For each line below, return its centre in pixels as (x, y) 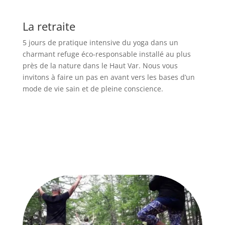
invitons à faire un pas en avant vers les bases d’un (108, 77)
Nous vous (160, 66)
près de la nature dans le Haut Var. (82, 66)
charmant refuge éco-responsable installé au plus (106, 54)
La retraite (49, 26)
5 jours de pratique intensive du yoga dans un (100, 42)
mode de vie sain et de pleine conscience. (94, 89)
